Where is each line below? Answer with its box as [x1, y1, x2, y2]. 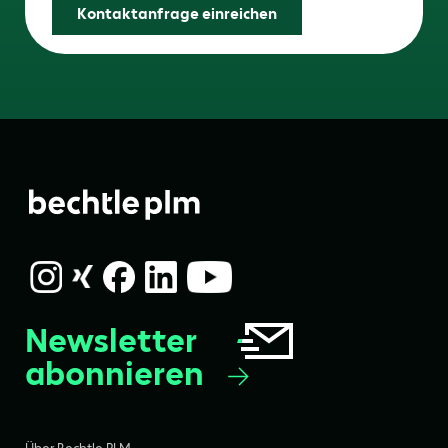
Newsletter [25, 320, 197, 362]
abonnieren [25, 353, 204, 395]
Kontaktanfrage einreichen [77, 4, 278, 24]
